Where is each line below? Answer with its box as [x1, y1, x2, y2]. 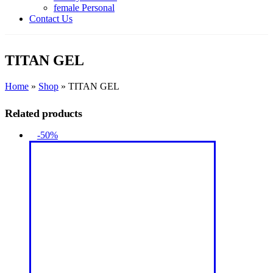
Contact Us [29, 13, 73, 24]
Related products [5, 107, 82, 120]
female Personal [54, 2, 115, 13]
